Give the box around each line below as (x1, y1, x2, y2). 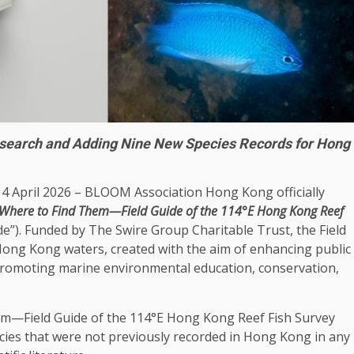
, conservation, (252, 259, 339, 277)
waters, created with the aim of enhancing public (61, 240, 351, 258)
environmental (104, 259, 190, 277)
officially (273, 183, 325, 201)
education (194, 259, 252, 277)
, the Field (290, 221, 346, 239)
